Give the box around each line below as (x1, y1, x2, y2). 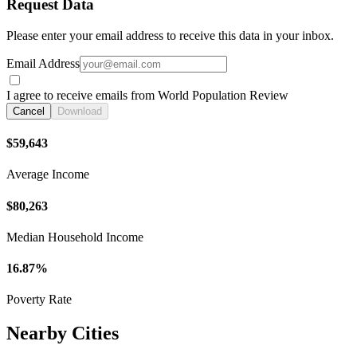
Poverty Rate (6, 292, 72, 307)
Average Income (6, 167, 89, 182)
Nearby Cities (6, 323, 119, 344)
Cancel (13, 104, 45, 117)
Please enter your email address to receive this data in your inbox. (6, 28, 334, 42)
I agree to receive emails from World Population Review (6, 88, 288, 102)
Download (57, 104, 102, 117)
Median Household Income (6, 229, 143, 244)
